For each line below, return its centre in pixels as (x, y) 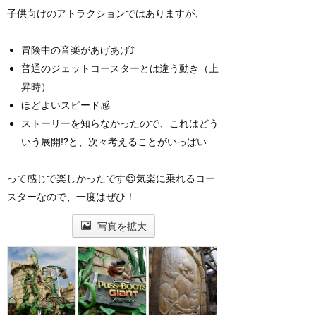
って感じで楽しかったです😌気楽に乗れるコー (111, 178)
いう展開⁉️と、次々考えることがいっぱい (114, 141)
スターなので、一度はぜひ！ (71, 196)
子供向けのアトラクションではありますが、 (106, 13)
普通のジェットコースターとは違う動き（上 (120, 68)
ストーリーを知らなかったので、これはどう (120, 123)
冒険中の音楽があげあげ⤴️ (78, 49)
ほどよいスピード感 (66, 104)
